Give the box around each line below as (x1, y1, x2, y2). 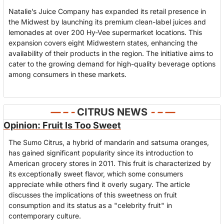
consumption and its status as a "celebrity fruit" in (8, 201, 172, 209)
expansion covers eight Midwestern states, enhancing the (8, 38, 197, 47)
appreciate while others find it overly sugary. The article (8, 180, 190, 188)
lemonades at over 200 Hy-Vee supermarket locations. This (8, 28, 202, 36)
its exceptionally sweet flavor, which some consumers (8, 169, 183, 178)
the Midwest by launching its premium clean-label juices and (8, 17, 206, 26)
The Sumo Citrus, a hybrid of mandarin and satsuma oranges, (8, 138, 209, 146)
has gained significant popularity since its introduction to (8, 148, 193, 157)
